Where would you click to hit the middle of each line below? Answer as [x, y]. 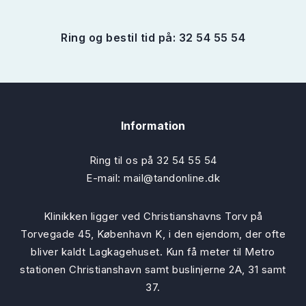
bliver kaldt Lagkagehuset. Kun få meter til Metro [153, 252]
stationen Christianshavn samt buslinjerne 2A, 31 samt [153, 269]
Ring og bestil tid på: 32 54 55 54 [153, 38]
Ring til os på [123, 160]
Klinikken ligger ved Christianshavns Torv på [153, 216]
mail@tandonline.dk [172, 178]
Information [153, 126]
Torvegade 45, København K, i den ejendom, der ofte [153, 234]
